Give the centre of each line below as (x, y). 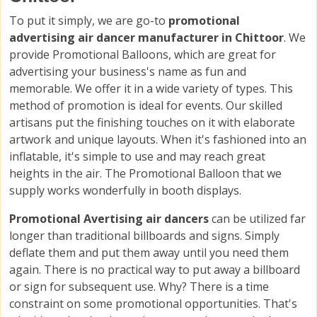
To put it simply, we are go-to (89, 21)
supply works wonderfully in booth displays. (125, 191)
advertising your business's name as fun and (128, 72)
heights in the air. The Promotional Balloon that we (145, 174)
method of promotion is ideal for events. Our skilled (146, 106)
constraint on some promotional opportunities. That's (153, 304)
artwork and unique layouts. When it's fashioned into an (158, 140)
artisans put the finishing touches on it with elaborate (152, 123)
